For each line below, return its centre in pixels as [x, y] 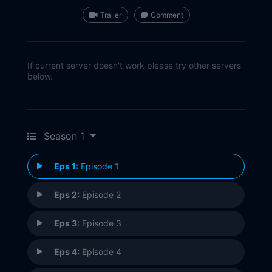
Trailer [110, 15]
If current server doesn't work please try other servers [134, 66]
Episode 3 [100, 223]
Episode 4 [100, 252]
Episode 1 [99, 166]
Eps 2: [67, 195]
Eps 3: [67, 223]
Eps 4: [67, 252]
